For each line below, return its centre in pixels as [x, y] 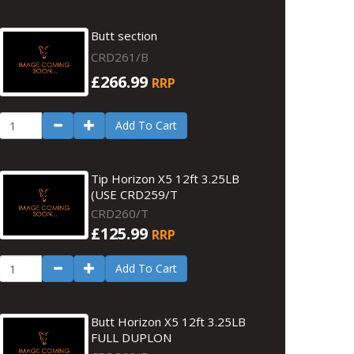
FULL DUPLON [132, 337]
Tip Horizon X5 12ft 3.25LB [166, 179]
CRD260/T [120, 213]
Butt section [124, 36]
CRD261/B [120, 57]
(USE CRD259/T [135, 194]
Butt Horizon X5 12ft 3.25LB [169, 322]
